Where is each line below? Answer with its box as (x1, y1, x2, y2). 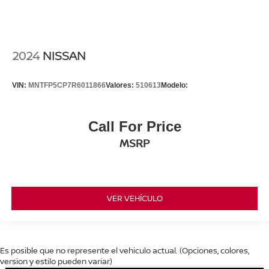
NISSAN (43, 47, 89, 64)
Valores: (106, 80, 136, 89)
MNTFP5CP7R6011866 (28, 80, 106, 89)
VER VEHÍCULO (106, 192, 163, 204)
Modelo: (161, 80, 188, 89)
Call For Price (88, 118, 181, 134)
